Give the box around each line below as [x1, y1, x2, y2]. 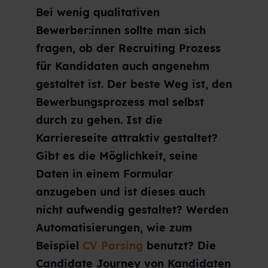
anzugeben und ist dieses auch [36, 185, 205, 199]
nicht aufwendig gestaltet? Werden [36, 203, 229, 217]
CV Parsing [83, 239, 143, 253]
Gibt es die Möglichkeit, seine [36, 149, 198, 163]
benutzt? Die [143, 239, 216, 253]
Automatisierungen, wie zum [36, 221, 192, 235]
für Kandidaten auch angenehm [36, 59, 209, 74]
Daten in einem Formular [36, 167, 173, 181]
